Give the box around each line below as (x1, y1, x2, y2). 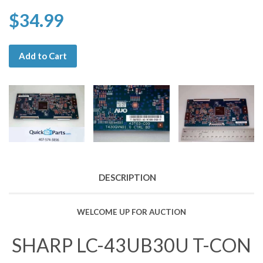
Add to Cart (19, 50, 67, 61)
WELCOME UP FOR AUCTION (77, 207, 186, 217)
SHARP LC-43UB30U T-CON (12, 233, 251, 257)
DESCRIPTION (98, 171, 156, 183)
